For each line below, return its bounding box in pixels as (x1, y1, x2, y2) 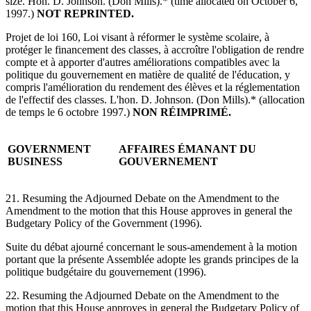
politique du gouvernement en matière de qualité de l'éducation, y (6, 68, 290, 81)
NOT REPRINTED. (37, 7, 134, 19)
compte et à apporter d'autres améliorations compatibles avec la (6, 56, 280, 68)
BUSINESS (8, 155, 62, 167)
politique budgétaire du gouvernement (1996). (6, 265, 206, 278)
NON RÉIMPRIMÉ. (133, 106, 231, 118)
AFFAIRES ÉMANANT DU (119, 142, 256, 155)
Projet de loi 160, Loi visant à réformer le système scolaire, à (6, 31, 269, 43)
